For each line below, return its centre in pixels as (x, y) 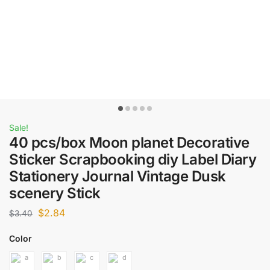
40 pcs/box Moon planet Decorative (129, 143)
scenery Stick (55, 193)
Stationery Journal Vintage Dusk (118, 176)
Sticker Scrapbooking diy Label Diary (133, 159)
